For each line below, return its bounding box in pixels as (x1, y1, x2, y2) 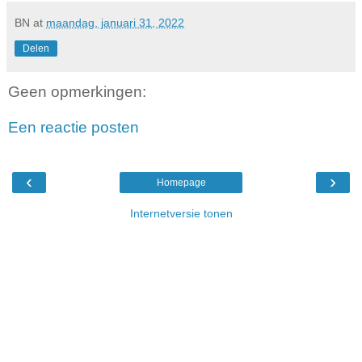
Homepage (156, 177, 206, 189)
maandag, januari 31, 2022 (46, 16, 184, 30)
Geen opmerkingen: (8, 83, 146, 101)
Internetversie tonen (129, 207, 233, 221)
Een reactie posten (8, 119, 139, 137)
